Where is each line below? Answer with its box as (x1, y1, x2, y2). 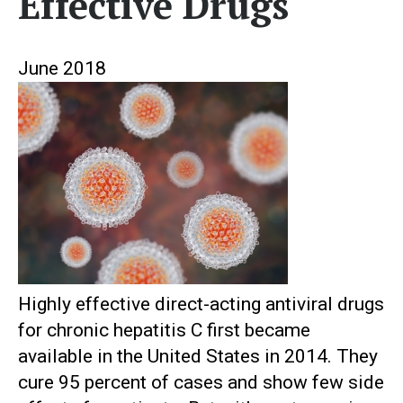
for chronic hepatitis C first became (18, 319, 310, 342)
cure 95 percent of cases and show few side (18, 372, 384, 394)
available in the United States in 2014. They (18, 345, 378, 368)
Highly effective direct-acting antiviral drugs (18, 293, 384, 316)
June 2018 (18, 58, 106, 80)
